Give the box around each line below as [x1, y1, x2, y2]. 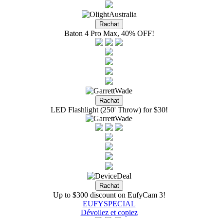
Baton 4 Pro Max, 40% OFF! [64, 29, 154, 37]
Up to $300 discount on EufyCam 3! [53, 191, 165, 199]
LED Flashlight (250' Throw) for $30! [50, 106, 168, 114]
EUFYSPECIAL [82, 200, 136, 208]
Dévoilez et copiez [80, 208, 138, 217]
